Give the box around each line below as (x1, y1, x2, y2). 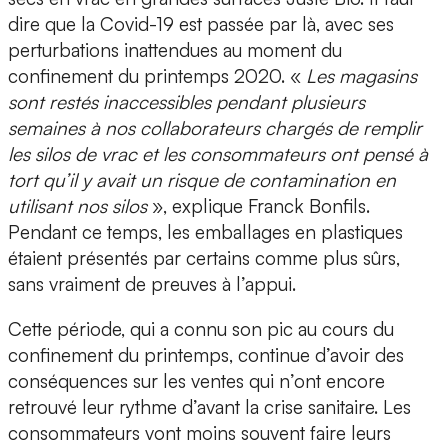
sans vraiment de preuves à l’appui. (8, 272, 296, 297)
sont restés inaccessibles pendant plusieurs (8, 90, 365, 115)
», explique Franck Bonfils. (152, 194, 370, 219)
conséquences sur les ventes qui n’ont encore (8, 369, 385, 394)
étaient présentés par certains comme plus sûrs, (8, 246, 400, 271)
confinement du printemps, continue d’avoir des (8, 343, 404, 368)
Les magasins (306, 64, 417, 89)
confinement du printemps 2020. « (8, 64, 306, 89)
